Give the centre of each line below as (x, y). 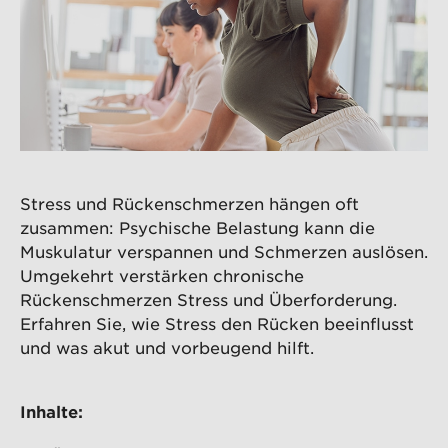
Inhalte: (51, 411)
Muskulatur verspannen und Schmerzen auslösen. (224, 251)
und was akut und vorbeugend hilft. (167, 347)
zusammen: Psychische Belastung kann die (197, 227)
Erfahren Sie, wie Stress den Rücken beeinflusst (217, 323)
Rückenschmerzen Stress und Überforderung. (208, 299)
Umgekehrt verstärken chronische (162, 275)
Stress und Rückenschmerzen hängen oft (189, 203)
